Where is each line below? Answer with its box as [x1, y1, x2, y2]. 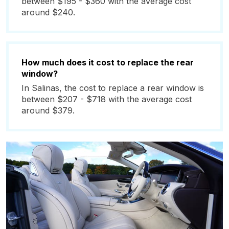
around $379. [21, 105, 75, 116]
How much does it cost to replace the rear [21, 57, 194, 67]
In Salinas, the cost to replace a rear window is [21, 83, 204, 93]
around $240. [21, 7, 75, 17]
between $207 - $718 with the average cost [21, 94, 192, 104]
